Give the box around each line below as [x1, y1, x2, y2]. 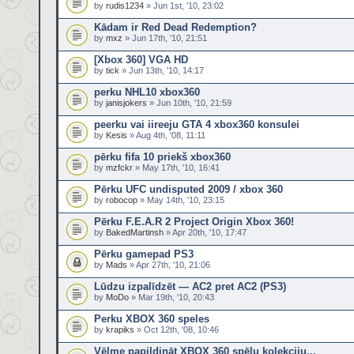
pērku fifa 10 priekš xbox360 [94, 151, 231, 163]
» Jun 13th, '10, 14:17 [119, 66, 204, 75]
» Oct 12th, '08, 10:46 [134, 325, 219, 334]
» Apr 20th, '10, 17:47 [164, 228, 247, 237]
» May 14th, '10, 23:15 [137, 195, 224, 205]
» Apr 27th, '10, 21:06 [127, 260, 210, 269]
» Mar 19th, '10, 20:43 [129, 292, 214, 302]
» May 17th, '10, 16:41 [133, 163, 220, 172]
